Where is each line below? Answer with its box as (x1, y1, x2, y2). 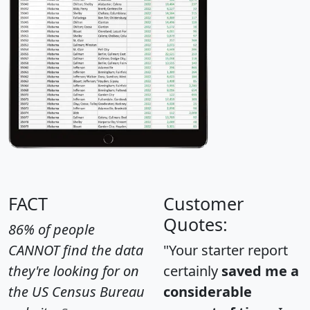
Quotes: (163, 212, 228, 237)
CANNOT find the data (8, 241, 143, 260)
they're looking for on (8, 262, 139, 281)
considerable (163, 282, 252, 302)
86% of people (8, 220, 95, 239)
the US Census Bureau (8, 282, 145, 302)
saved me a (221, 262, 299, 281)
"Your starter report (163, 241, 288, 260)
